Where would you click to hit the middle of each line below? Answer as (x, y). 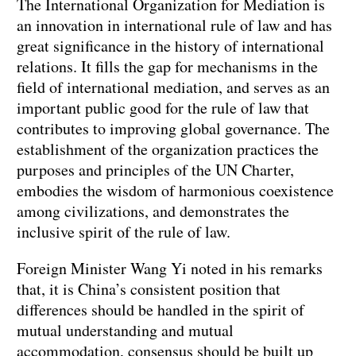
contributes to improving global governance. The (173, 128)
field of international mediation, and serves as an (173, 87)
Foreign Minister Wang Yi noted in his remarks (170, 268)
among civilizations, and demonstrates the (153, 211)
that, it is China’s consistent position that (149, 288)
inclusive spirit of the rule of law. (124, 231)
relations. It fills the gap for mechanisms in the (167, 66)
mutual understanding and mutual (125, 330)
